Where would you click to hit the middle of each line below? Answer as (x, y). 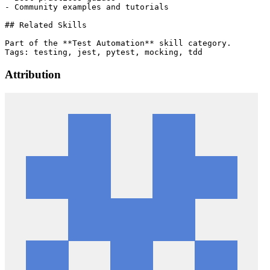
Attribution (33, 75)
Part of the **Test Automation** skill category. (118, 43)
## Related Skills (46, 25)
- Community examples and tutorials (87, 7)
